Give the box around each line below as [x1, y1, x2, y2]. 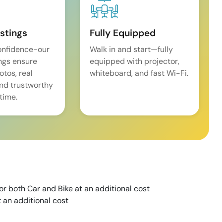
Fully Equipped [90, 27, 156, 40]
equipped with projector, [90, 56, 180, 67]
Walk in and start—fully [90, 44, 173, 55]
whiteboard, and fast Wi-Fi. [90, 68, 189, 79]
